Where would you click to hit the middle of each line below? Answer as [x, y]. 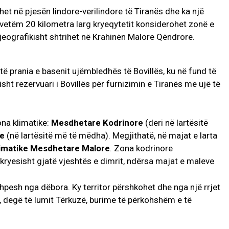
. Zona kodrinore [141, 148]
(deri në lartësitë [177, 123]
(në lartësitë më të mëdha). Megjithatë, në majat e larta [112, 136]
